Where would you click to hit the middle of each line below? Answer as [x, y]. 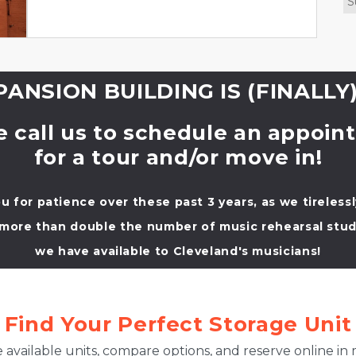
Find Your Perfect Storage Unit [178, 324]
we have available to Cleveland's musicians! [178, 251]
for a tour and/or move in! [178, 157]
